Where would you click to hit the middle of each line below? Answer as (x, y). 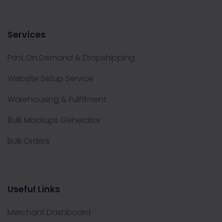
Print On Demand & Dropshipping (71, 58)
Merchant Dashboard (49, 212)
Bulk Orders (28, 141)
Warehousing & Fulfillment (57, 99)
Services (27, 34)
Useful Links (34, 189)
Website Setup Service (50, 79)
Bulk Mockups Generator (54, 120)
